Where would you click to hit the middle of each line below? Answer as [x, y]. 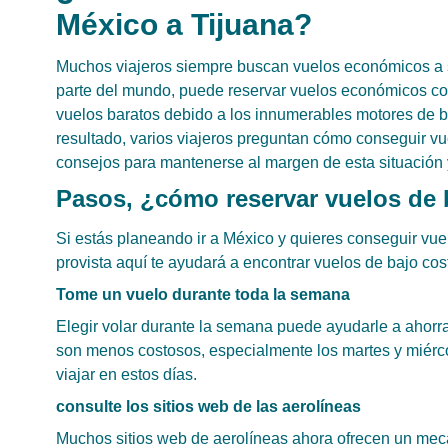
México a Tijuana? [184, 24]
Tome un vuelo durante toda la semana [203, 294]
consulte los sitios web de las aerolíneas [208, 406]
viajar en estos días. [126, 374]
